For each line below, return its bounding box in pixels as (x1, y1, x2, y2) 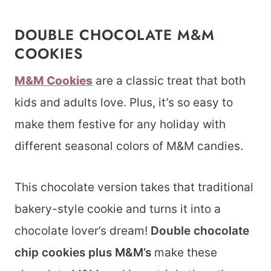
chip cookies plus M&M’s (15, 246, 151, 260)
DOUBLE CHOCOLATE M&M (15, 24, 215, 46)
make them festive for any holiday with (15, 117, 226, 132)
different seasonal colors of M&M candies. (15, 139, 243, 154)
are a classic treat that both (93, 74, 246, 88)
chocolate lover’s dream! (15, 224, 151, 238)
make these (151, 246, 217, 260)
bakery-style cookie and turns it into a (15, 202, 221, 217)
